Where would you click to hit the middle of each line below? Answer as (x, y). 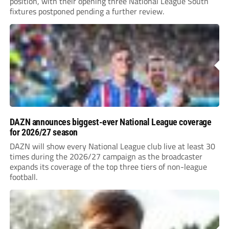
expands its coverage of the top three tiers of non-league (108, 167)
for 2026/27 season (44, 132)
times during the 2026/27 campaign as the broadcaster (106, 157)
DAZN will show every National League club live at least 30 (112, 146)
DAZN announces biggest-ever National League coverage (110, 122)
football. (23, 177)
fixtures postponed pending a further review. (87, 12)
